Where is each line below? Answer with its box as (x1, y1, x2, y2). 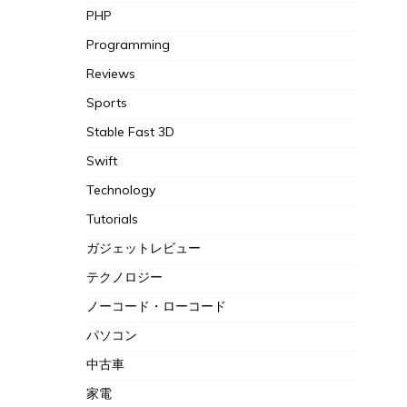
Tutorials (85, 211, 138, 228)
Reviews (85, 65, 135, 83)
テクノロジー (85, 269, 163, 286)
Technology (85, 182, 155, 199)
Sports (85, 94, 127, 112)
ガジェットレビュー (85, 240, 201, 257)
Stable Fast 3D (85, 124, 174, 141)
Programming (85, 36, 170, 54)
